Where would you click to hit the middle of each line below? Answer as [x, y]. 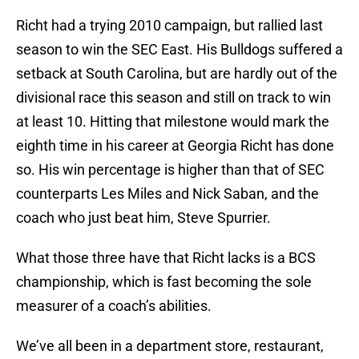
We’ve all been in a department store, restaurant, [170, 346]
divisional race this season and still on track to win [173, 98]
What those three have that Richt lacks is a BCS [166, 258]
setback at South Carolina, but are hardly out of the [177, 74]
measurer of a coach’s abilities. [114, 306]
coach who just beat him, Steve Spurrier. [143, 218]
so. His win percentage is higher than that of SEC [170, 170]
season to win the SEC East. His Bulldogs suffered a [179, 50]
